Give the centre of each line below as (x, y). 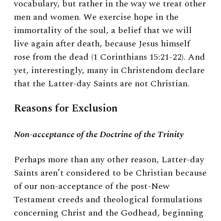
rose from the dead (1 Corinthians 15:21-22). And (110, 57)
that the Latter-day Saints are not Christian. (102, 83)
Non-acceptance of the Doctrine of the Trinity (99, 135)
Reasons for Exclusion (66, 108)
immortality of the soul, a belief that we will (103, 30)
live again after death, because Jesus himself (102, 43)
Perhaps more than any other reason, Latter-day (109, 160)
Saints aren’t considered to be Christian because (110, 173)
